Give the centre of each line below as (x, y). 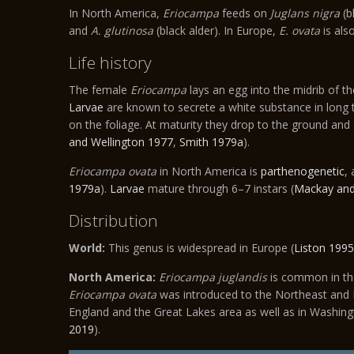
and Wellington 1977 (121, 142)
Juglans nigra (305, 13)
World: (88, 248)
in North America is (209, 171)
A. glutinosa (122, 30)
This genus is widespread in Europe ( (201, 248)
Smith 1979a (211, 142)
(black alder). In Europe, (216, 30)
